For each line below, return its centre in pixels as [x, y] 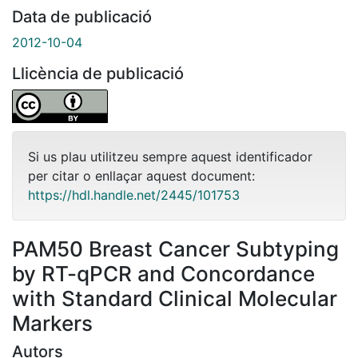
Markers [52, 323]
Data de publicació [82, 16]
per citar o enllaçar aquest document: [141, 175]
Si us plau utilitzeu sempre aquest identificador [170, 156]
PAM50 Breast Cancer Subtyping [175, 249]
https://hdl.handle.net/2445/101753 [134, 195]
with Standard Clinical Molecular [175, 298]
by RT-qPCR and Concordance [163, 273]
